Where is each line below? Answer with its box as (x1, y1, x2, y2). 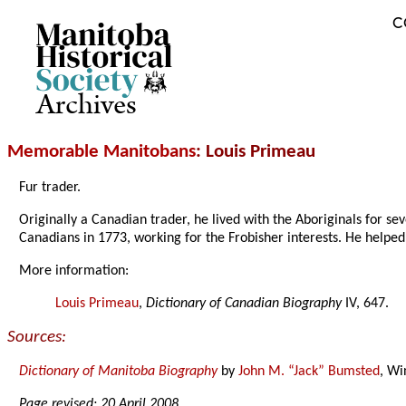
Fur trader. (19, 180, 82, 196)
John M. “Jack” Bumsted (238, 364, 381, 380)
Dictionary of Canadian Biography (146, 296, 343, 312)
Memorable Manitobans (7, 142, 196, 162)
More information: (19, 264, 130, 279)
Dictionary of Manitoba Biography (19, 364, 218, 380)
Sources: (7, 329, 66, 347)
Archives (36, 84, 137, 127)
